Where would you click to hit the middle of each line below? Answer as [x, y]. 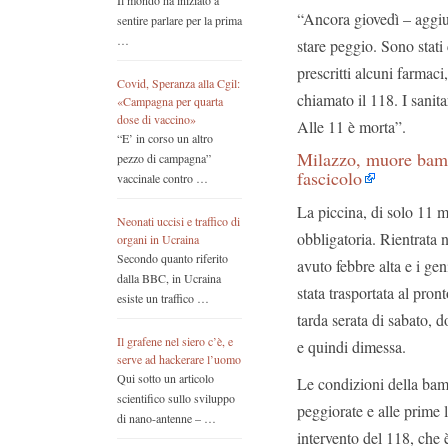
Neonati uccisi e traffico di [178, 221]
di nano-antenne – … [166, 418]
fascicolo [329, 178]
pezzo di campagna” [164, 158]
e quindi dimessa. [351, 346]
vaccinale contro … [162, 178]
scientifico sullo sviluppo [176, 398]
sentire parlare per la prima [179, 20]
